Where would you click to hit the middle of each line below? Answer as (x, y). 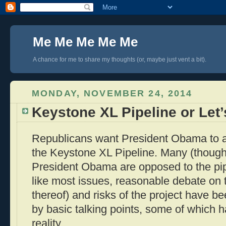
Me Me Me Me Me (85, 42)
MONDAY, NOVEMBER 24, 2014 (112, 93)
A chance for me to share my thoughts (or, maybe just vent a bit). (120, 60)
